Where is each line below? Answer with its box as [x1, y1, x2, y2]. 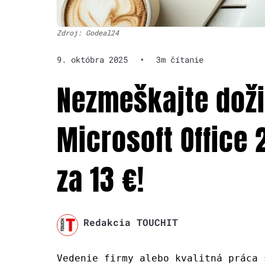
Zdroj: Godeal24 [57, 28, 119, 38]
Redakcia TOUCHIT [83, 216, 178, 229]
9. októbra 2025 [57, 54, 128, 66]
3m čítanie [156, 54, 203, 66]
